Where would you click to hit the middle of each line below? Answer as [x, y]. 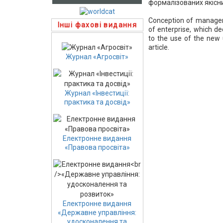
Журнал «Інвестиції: [97, 93]
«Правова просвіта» [97, 148]
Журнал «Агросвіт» [97, 57]
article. [159, 47]
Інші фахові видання [97, 25]
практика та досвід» [97, 102]
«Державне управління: [97, 213]
